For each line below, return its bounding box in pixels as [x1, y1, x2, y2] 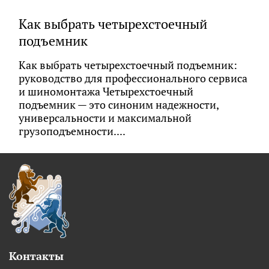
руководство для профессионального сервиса [19, 71, 247, 86]
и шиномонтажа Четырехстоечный [19, 85, 193, 99]
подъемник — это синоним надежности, [19, 98, 219, 112]
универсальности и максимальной [19, 111, 192, 125]
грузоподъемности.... [19, 124, 125, 139]
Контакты [9, 249, 64, 264]
